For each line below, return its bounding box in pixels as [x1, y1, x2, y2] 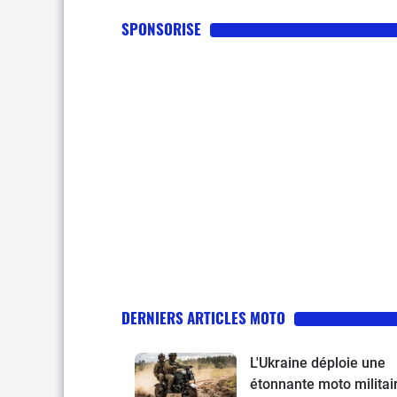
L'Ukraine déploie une [250, 354, 385, 372]
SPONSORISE [121, 18, 201, 41]
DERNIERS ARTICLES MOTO [121, 307, 285, 330]
